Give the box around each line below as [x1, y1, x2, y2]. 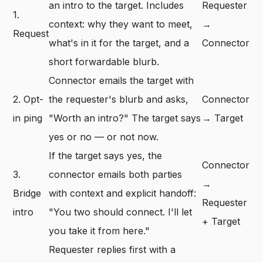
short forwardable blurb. [49, 56, 160, 68]
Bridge [13, 187, 42, 199]
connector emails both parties [49, 168, 183, 180]
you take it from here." [49, 225, 150, 237]
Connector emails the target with [49, 75, 194, 86]
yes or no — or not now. [49, 131, 159, 143]
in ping [13, 112, 43, 124]
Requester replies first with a [49, 244, 176, 255]
